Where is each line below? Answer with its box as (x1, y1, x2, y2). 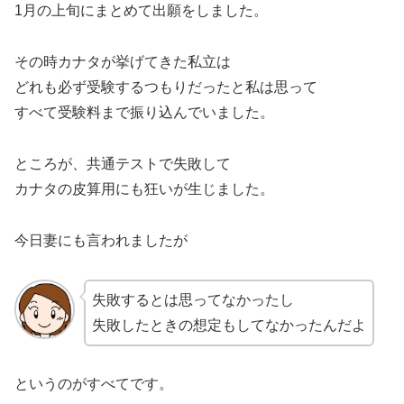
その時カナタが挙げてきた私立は (14, 54, 231, 70)
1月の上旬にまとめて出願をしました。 (14, 3, 268, 19)
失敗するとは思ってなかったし (91, 291, 294, 308)
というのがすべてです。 (14, 376, 173, 392)
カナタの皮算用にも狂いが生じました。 (14, 180, 274, 197)
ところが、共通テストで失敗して (14, 155, 231, 171)
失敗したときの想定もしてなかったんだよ (91, 317, 366, 333)
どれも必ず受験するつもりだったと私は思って (14, 79, 317, 96)
